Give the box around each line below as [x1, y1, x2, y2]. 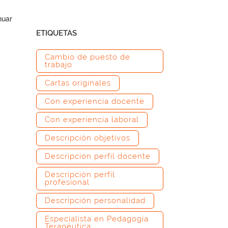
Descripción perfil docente [45, 152, 151, 161]
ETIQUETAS [36, 28, 77, 38]
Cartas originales [45, 78, 111, 88]
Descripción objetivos [45, 133, 130, 142]
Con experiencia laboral [45, 115, 139, 124]
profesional [45, 178, 90, 187]
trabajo [45, 60, 72, 69]
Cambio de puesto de [45, 52, 130, 62]
